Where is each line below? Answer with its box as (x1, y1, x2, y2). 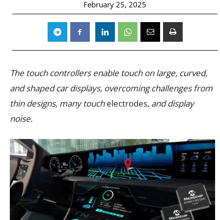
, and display (147, 97, 194, 109)
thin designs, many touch (10, 97, 107, 109)
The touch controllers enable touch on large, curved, (10, 67, 207, 79)
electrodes (107, 97, 147, 109)
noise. (10, 112, 32, 124)
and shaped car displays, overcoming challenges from (10, 82, 213, 94)
